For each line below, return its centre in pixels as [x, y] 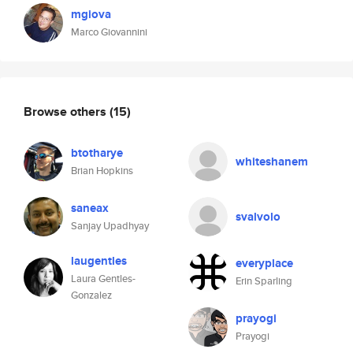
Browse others [67, 111]
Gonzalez [91, 295]
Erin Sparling [264, 281]
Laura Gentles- [103, 279]
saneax [90, 208]
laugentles [99, 261]
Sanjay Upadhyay [110, 226]
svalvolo [258, 217]
